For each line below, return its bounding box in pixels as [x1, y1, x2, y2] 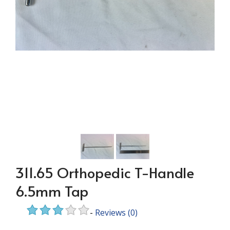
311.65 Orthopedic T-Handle [15, 162, 194, 182]
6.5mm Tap [15, 181, 88, 201]
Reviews [95, 207, 126, 218]
